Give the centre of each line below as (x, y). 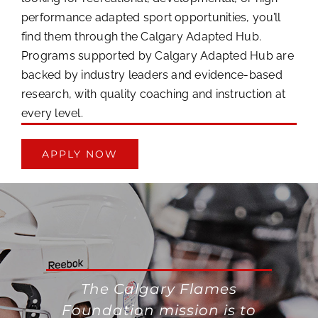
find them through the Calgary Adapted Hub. (141, 36)
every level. (52, 113)
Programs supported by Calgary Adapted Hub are (157, 55)
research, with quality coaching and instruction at (153, 94)
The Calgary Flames (159, 289)
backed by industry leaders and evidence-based (152, 75)
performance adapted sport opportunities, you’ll (151, 17)
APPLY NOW (79, 154)
